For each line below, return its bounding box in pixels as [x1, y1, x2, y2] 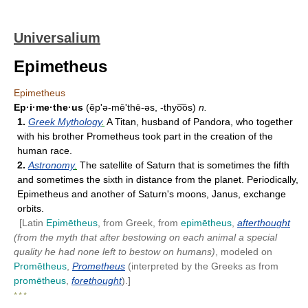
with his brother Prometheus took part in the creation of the [17, 131, 273, 142]
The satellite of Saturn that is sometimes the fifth [77, 159, 289, 170]
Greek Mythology [28, 116, 102, 127]
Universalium [14, 30, 100, 45]
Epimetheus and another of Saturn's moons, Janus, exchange [17, 188, 286, 199]
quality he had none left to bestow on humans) [14, 246, 215, 257]
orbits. [17, 203, 44, 214]
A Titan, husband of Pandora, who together [104, 116, 293, 127]
